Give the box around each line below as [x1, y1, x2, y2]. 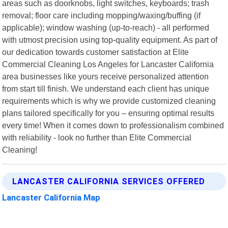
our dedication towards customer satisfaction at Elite [2, 47, 189, 56]
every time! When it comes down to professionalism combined [2, 120, 224, 130]
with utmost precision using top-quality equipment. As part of [2, 35, 218, 44]
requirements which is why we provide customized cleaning [2, 96, 216, 105]
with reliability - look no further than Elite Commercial [2, 132, 192, 142]
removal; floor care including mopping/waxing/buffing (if [2, 10, 201, 20]
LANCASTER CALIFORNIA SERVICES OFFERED [12, 176, 206, 186]
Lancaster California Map [2, 192, 101, 203]
